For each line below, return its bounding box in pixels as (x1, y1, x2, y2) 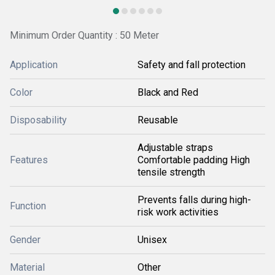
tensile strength (137, 166, 205, 178)
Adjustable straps (137, 142, 213, 153)
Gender (10, 234, 41, 246)
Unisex (137, 234, 167, 246)
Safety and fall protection (137, 59, 246, 71)
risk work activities (137, 206, 219, 218)
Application (10, 59, 58, 71)
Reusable (137, 114, 178, 126)
